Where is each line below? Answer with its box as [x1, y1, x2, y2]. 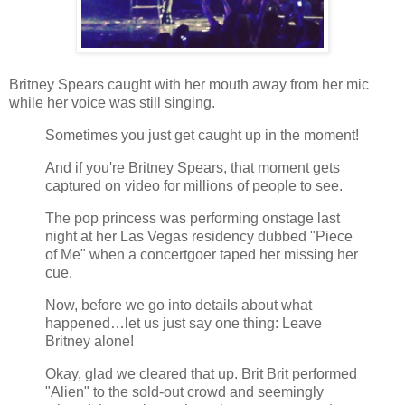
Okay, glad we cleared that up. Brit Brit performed [45, 365, 357, 381]
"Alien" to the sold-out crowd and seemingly [45, 383, 324, 400]
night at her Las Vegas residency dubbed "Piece [45, 228, 353, 244]
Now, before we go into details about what [45, 297, 312, 313]
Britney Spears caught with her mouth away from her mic [9, 77, 369, 93]
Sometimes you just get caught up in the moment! [45, 127, 359, 144]
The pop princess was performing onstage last [45, 210, 340, 226]
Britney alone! [45, 333, 134, 349]
